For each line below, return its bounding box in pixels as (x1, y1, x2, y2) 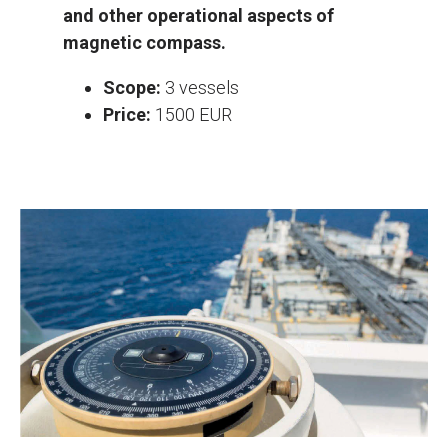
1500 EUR (151, 104, 232, 126)
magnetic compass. (63, 32, 226, 54)
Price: (103, 104, 151, 126)
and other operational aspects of (63, 5, 334, 27)
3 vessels (161, 77, 239, 99)
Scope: (103, 77, 161, 99)
